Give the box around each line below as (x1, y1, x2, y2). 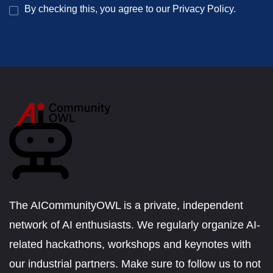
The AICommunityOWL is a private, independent (9, 199, 243, 211)
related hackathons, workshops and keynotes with (9, 238, 251, 250)
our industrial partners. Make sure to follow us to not (9, 257, 261, 270)
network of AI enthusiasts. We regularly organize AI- (9, 218, 260, 231)
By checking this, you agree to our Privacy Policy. (24, 3, 236, 14)
